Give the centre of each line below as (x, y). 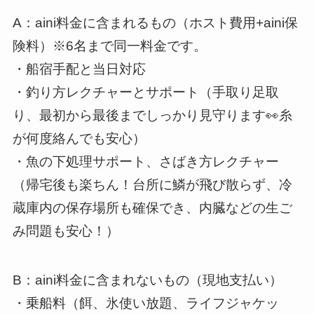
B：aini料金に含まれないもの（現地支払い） (147, 280)
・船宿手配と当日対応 (79, 69)
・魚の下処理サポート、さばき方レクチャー (145, 161)
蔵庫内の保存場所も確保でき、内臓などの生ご (152, 207)
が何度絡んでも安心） (79, 138)
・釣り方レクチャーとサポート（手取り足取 (145, 92)
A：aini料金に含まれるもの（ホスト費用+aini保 (155, 22)
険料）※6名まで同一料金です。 (109, 46)
